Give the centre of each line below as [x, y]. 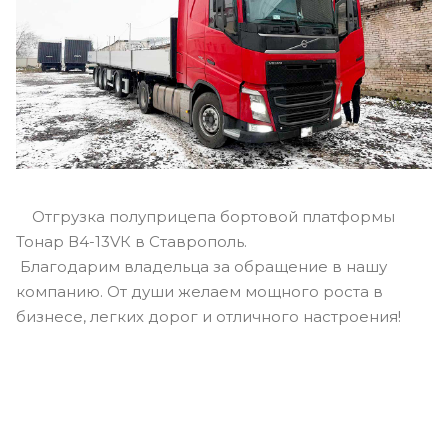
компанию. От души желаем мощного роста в [199, 292]
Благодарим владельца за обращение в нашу [201, 267]
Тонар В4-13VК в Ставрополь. [131, 242]
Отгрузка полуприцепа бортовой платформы [205, 217]
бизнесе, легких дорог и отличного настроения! [208, 317]
